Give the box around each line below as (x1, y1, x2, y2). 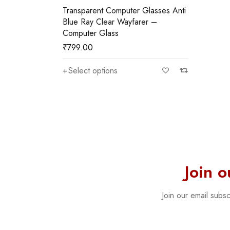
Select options (68, 65, 118, 76)
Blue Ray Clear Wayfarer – (63, 16, 157, 28)
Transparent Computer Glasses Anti (63, 5, 172, 16)
